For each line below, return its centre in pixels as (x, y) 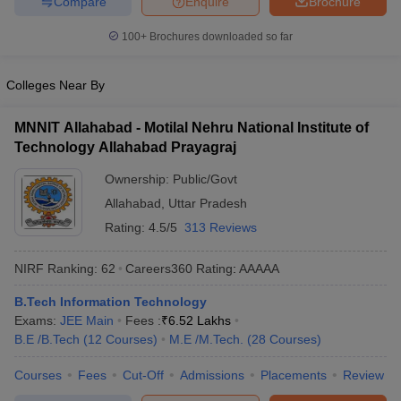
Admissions (212, 375)
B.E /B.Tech (47, 339)
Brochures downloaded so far (220, 37)
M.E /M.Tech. (206, 339)
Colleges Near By (55, 85)
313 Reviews (221, 227)
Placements (294, 375)
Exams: (37, 320)
